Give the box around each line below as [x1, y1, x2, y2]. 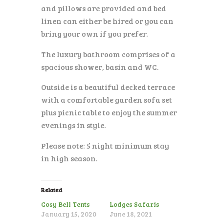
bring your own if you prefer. [41, 28, 148, 39]
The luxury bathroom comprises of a [41, 48, 175, 59]
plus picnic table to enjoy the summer [41, 107, 177, 118]
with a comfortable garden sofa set [41, 94, 172, 105]
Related [41, 186, 62, 194]
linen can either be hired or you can [41, 16, 174, 26]
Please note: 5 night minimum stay [41, 140, 169, 151]
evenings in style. [41, 120, 106, 131]
